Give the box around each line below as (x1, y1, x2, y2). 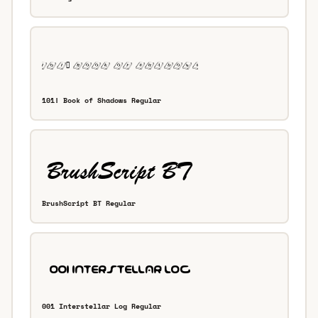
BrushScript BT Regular (42, 198, 136, 209)
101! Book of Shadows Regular (42, 95, 161, 106)
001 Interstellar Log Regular (42, 301, 161, 312)
